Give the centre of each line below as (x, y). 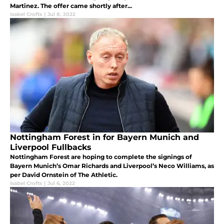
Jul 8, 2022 (61, 14)
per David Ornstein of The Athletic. (64, 175)
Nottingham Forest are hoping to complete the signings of (101, 157)
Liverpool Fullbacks (51, 147)
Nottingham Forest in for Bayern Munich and (104, 137)
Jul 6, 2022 (61, 183)
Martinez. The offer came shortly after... (71, 6)
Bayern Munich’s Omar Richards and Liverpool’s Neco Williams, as (112, 166)
